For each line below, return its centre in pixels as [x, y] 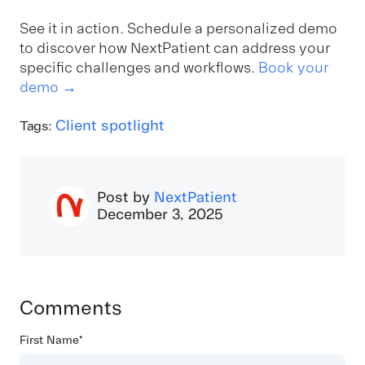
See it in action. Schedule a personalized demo [178, 29]
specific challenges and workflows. [139, 68]
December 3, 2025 [160, 214]
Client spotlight [110, 125]
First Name [49, 340]
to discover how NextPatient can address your [175, 48]
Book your [293, 68]
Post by [125, 197]
